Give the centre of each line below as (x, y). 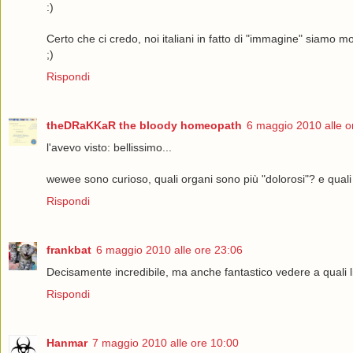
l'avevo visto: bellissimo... (109, 147)
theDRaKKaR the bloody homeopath (144, 125)
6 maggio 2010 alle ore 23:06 (169, 249)
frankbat (69, 249)
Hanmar (67, 342)
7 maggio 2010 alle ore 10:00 (165, 342)
